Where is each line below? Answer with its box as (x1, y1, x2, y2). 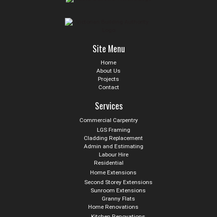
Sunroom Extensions (91, 187, 146, 194)
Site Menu (92, 42, 125, 55)
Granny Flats (101, 195, 135, 202)
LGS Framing (96, 126, 130, 134)
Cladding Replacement (84, 135, 143, 142)
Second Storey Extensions (84, 179, 153, 186)
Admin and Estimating (83, 143, 143, 150)
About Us (96, 67, 121, 75)
